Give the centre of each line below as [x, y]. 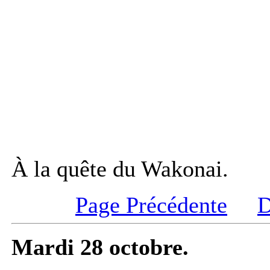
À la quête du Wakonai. [120, 169]
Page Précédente [151, 205]
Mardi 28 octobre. [100, 247]
